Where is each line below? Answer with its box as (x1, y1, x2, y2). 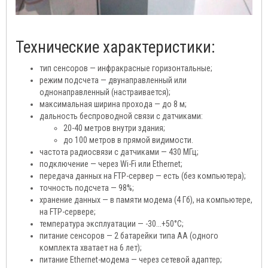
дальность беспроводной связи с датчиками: (39, 111, 203, 121)
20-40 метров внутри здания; (63, 123, 165, 133)
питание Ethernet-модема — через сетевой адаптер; (39, 255, 222, 264)
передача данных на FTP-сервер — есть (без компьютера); (39, 171, 246, 181)
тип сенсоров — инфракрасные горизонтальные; (39, 63, 212, 73)
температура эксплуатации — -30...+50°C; (39, 219, 184, 229)
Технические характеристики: (16, 38, 215, 57)
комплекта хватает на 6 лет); (39, 243, 142, 252)
